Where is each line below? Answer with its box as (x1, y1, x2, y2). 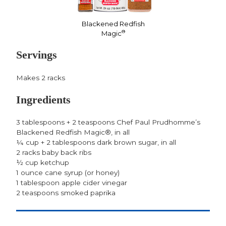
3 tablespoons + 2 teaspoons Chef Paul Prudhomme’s (16, 118, 200, 127)
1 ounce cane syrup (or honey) (16, 168, 120, 177)
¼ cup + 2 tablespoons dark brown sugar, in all (16, 138, 176, 147)
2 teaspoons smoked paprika (16, 189, 116, 197)
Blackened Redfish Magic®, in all (16, 128, 130, 137)
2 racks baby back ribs (16, 148, 91, 157)
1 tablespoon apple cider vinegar (16, 179, 127, 187)
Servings (16, 49, 57, 62)
